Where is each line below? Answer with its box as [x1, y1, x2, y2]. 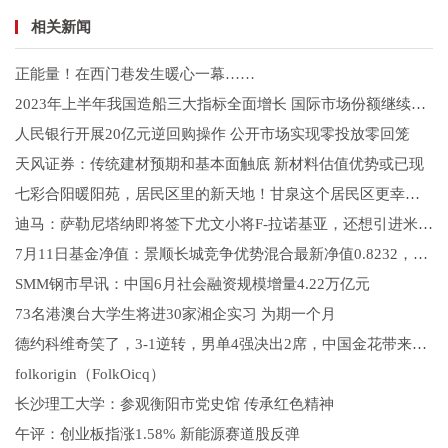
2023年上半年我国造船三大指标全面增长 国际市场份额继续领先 [411, 95, 426, 112]
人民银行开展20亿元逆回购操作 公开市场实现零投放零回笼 [15, 125, 410, 142]
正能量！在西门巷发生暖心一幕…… [15, 65, 255, 82]
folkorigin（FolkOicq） [15, 365, 165, 382]
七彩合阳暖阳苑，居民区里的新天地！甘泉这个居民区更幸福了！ [405, 185, 420, 202]
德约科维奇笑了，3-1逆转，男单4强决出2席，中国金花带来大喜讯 [412, 335, 427, 352]
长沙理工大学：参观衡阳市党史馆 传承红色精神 [15, 395, 334, 412]
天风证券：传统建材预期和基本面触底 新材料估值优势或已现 [15, 155, 424, 172]
